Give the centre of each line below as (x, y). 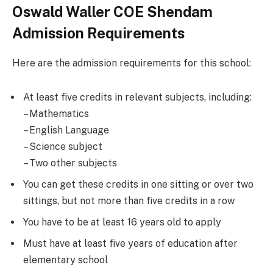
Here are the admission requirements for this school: (132, 63)
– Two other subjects (70, 163)
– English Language (66, 130)
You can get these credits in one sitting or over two (138, 184)
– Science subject (63, 146)
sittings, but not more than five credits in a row (129, 200)
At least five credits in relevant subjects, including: (137, 97)
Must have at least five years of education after (130, 243)
